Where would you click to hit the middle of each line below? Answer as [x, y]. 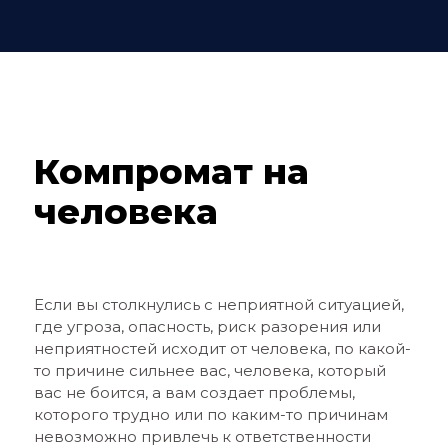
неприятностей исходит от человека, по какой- [222, 348]
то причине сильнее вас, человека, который [209, 370]
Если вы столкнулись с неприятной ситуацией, [218, 304]
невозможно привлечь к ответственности [202, 436]
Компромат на [171, 171]
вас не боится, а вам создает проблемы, [194, 392]
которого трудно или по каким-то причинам [210, 414]
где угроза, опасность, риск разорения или [207, 326]
